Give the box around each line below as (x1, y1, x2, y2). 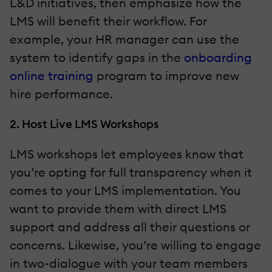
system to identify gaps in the (10, 49, 184, 65)
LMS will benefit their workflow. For (10, 13, 207, 29)
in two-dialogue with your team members (10, 255, 248, 271)
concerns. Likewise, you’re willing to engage (10, 237, 261, 253)
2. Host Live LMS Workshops (10, 116, 159, 131)
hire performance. (10, 86, 113, 101)
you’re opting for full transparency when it (10, 164, 252, 180)
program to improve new (93, 67, 239, 83)
